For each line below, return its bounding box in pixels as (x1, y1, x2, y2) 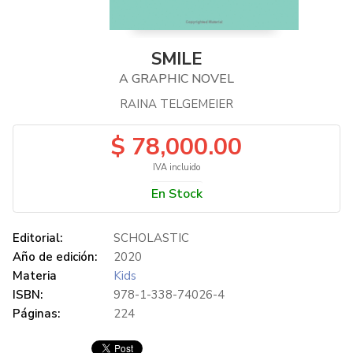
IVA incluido (153, 162, 200, 174)
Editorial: (13, 230, 62, 247)
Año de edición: (13, 249, 97, 266)
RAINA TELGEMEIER (120, 96, 233, 113)
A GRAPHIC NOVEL (119, 70, 234, 87)
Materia (13, 268, 57, 284)
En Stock (150, 185, 203, 203)
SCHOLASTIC (113, 230, 189, 247)
